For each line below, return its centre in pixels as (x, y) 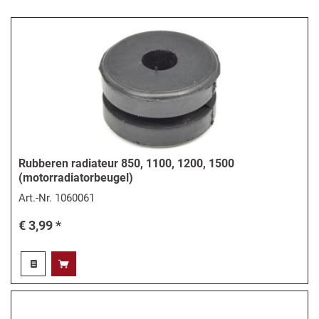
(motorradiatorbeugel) (76, 177)
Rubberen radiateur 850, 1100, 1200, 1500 (127, 163)
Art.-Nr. (37, 198)
